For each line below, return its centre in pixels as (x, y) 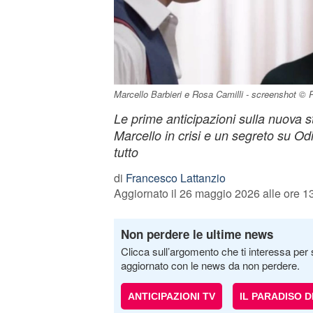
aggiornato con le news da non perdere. (210, 265)
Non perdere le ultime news (197, 234)
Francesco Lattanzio (175, 178)
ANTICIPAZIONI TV (171, 296)
